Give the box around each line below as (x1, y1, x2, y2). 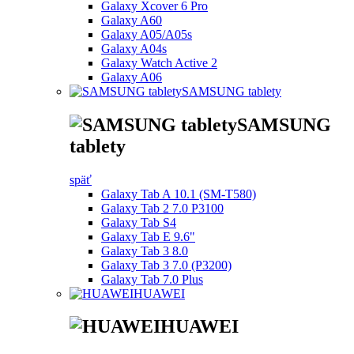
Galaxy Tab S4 (101, 215, 176, 229)
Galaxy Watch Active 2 (101, 55, 217, 70)
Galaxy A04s (101, 41, 167, 55)
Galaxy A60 (101, 13, 162, 27)
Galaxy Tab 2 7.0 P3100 (101, 201, 224, 215)
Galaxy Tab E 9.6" (101, 229, 195, 243)
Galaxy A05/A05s (101, 27, 192, 41)
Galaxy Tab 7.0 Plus (101, 272, 203, 286)
